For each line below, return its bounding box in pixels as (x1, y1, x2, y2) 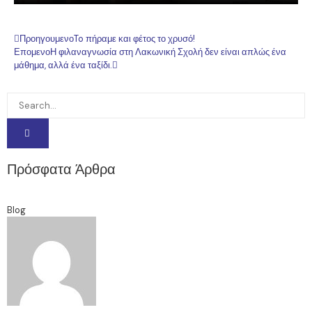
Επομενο (14, 45, 50, 58)
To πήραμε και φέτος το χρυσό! (74, 32, 195, 45)
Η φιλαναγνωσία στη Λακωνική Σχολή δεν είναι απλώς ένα (50, 45, 286, 58)
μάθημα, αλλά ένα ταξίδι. (14, 58, 112, 71)
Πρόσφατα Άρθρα (7, 159, 116, 178)
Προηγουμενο (19, 32, 74, 45)
